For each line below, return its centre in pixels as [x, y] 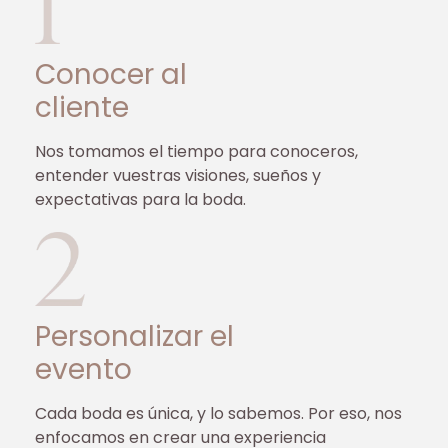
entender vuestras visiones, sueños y [178, 176]
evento [83, 369]
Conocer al [111, 75]
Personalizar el [134, 336]
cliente [82, 108]
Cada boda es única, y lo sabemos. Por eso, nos [218, 413]
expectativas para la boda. [140, 200]
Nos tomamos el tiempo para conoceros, [196, 152]
